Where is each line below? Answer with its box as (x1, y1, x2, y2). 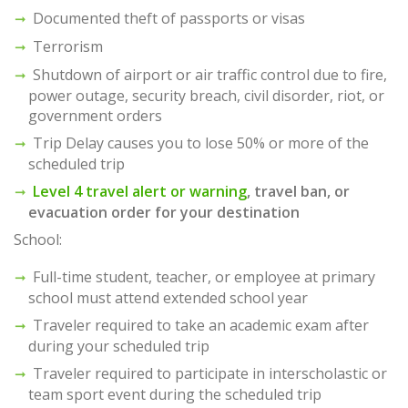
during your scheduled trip (28, 336, 209, 357)
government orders (28, 105, 162, 126)
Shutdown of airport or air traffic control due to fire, (33, 64, 387, 85)
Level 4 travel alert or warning (33, 180, 247, 201)
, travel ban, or (247, 180, 350, 201)
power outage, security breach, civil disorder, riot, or (28, 85, 384, 106)
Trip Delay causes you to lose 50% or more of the (33, 132, 369, 153)
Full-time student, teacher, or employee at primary (33, 267, 375, 288)
